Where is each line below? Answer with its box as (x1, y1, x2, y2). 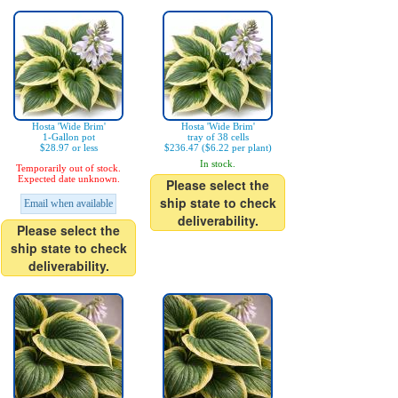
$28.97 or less (39, 142, 98, 154)
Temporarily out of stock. (16, 163, 121, 174)
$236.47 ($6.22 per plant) (163, 142, 272, 154)
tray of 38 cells (187, 131, 249, 143)
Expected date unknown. (17, 173, 120, 185)
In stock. (200, 158, 235, 170)
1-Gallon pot (42, 131, 95, 143)
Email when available (24, 197, 113, 211)
